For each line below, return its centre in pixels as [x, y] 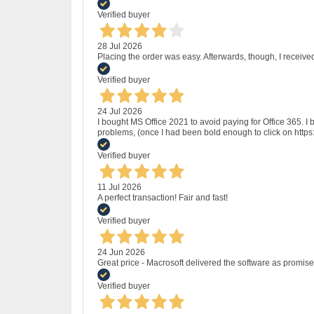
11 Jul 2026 [120, 187]
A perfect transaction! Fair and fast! [163, 198]
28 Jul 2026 [120, 47]
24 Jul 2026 [120, 112]
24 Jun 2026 [121, 253]
